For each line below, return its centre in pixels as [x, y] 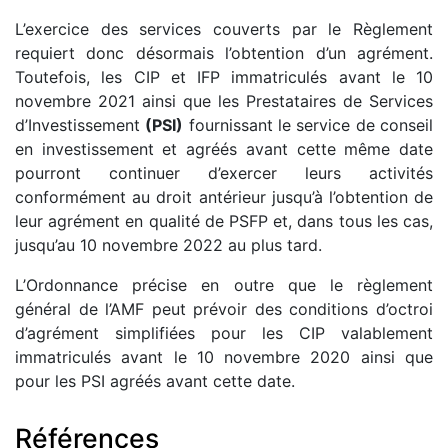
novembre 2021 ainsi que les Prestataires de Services [224, 101]
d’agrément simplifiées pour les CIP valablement [224, 333]
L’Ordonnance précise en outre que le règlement [224, 285]
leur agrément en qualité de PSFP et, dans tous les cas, [224, 221]
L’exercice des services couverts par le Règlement [224, 29]
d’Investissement [80, 125]
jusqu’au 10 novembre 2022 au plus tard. [168, 245]
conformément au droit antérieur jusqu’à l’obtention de [224, 197]
